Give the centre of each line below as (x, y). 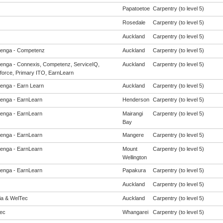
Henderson (136, 100)
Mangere (133, 135)
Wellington (134, 157)
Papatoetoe (136, 8)
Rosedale (134, 22)
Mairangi (132, 113)
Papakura (134, 170)
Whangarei (135, 212)
